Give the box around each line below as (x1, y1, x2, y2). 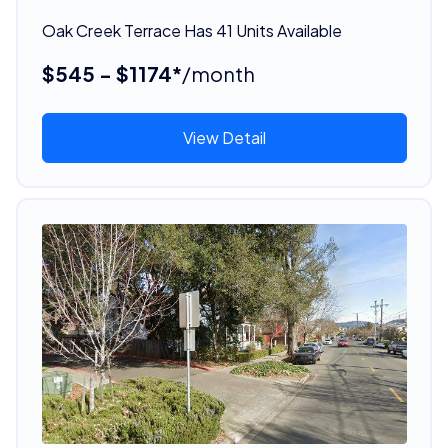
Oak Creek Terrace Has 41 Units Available (41, 19, 342, 41)
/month (181, 60, 255, 86)
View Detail (182, 126, 266, 148)
